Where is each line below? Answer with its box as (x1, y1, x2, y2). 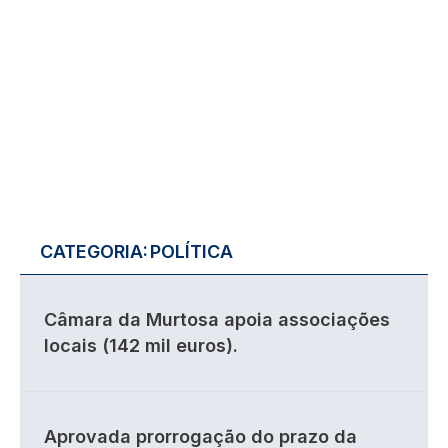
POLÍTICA (150, 241, 233, 262)
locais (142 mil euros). (44, 335, 238, 356)
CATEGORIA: (40, 241, 148, 262)
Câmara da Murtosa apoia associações (44, 309, 390, 330)
